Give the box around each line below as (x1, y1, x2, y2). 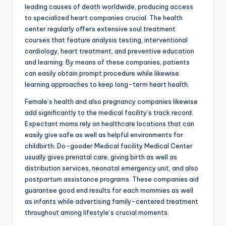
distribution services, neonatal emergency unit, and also (25, 164, 198, 173)
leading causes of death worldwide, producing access (25, 3, 193, 11)
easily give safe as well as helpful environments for (25, 131, 183, 139)
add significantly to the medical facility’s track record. (25, 108, 193, 117)
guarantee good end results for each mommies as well (25, 186, 193, 195)
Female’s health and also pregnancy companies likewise (25, 97, 198, 106)
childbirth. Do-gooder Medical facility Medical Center (25, 142, 193, 150)
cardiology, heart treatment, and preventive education (25, 47, 194, 55)
